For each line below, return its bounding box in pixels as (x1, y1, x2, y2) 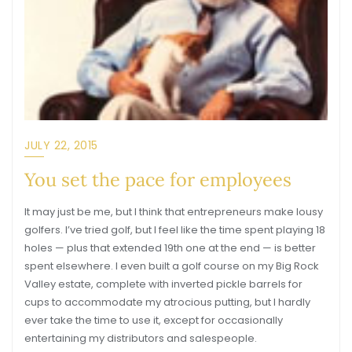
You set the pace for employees (24, 167, 291, 191)
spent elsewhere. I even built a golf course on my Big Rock (24, 258, 319, 273)
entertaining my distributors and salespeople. (24, 331, 257, 346)
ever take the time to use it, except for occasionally (24, 313, 283, 328)
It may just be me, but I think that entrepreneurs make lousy (24, 204, 323, 219)
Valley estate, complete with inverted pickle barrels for (24, 277, 302, 291)
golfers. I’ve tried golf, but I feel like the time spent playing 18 (24, 222, 325, 237)
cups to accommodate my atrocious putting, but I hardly (24, 295, 310, 310)
